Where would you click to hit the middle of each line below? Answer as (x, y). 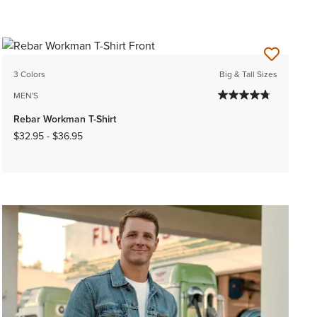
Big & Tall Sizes (248, 74)
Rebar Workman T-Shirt (64, 119)
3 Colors (29, 74)
